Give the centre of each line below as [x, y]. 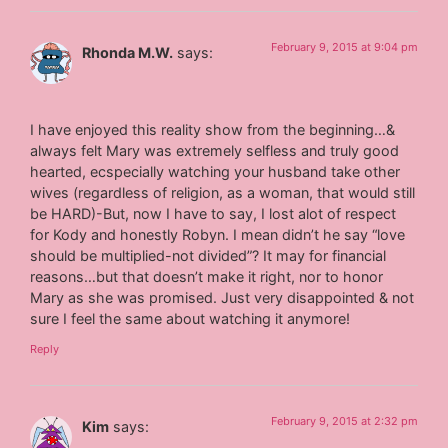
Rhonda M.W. [128, 52]
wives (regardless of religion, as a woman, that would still [223, 193]
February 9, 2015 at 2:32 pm [344, 420]
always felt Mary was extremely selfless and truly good [215, 151]
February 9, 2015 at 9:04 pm [344, 46]
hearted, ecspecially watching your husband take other [215, 172]
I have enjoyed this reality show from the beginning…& [213, 130]
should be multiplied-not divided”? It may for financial [208, 256]
